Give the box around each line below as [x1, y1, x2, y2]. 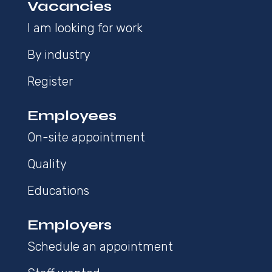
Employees [27, 106, 117, 124]
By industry [27, 47, 90, 62]
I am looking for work [27, 20, 143, 35]
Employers [27, 216, 112, 234]
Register [27, 73, 73, 89]
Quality [27, 156, 67, 171]
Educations [27, 183, 89, 198]
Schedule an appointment [27, 239, 173, 254]
